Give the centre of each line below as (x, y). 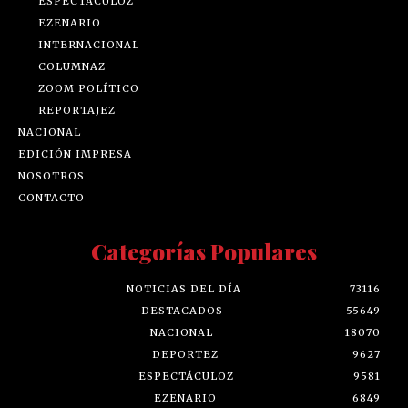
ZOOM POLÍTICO (89, 88)
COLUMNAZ (72, 66)
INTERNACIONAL (89, 44)
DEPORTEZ (185, 354)
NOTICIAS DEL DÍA (184, 288)
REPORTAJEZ (77, 110)
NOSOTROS (51, 175)
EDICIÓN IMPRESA (75, 153)
